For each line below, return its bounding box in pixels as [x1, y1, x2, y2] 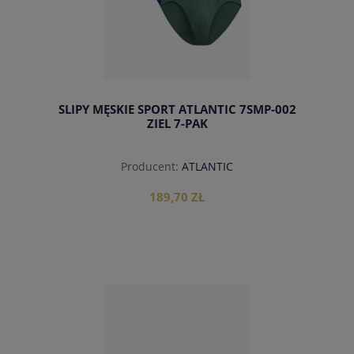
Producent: [121, 158, 179, 174]
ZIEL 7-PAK [146, 115, 208, 132]
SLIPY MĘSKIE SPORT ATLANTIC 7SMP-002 [58, 100, 296, 118]
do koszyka [145, 289, 209, 304]
